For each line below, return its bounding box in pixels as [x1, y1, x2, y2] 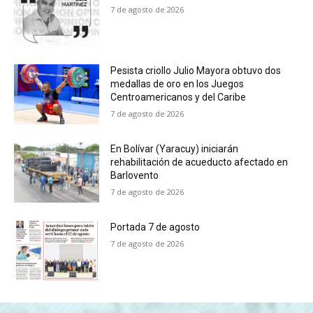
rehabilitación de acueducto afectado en [110, 156, 289, 168]
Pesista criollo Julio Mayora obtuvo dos [110, 65, 282, 77]
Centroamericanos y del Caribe [110, 92, 247, 103]
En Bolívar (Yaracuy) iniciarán [110, 143, 239, 155]
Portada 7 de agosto [110, 221, 201, 233]
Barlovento [110, 170, 159, 182]
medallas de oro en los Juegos [110, 78, 245, 90]
